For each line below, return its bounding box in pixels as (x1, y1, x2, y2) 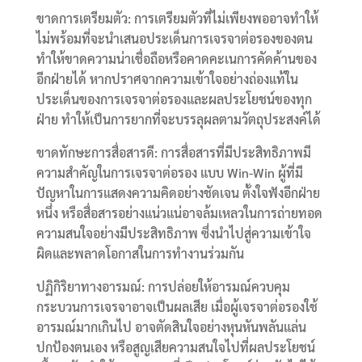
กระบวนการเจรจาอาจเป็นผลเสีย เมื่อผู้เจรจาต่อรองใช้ (36, 297, 318, 315)
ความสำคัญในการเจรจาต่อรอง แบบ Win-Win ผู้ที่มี (36, 163, 303, 181)
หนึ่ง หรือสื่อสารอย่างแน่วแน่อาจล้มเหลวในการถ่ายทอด (36, 204, 322, 221)
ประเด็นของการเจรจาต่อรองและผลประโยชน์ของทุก (36, 90, 312, 107)
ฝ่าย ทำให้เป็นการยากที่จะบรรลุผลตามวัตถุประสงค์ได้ (36, 110, 321, 128)
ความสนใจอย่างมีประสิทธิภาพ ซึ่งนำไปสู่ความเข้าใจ (36, 224, 311, 242)
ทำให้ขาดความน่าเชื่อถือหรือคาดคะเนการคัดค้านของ (36, 49, 317, 67)
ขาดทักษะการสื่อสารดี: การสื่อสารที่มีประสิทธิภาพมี (36, 143, 311, 161)
